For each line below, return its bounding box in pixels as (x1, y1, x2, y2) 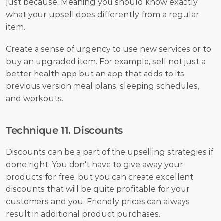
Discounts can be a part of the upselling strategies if (6, 147, 213, 157)
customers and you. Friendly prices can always (6, 196, 190, 206)
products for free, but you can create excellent (6, 172, 193, 182)
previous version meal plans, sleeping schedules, (6, 81, 199, 91)
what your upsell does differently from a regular (6, 9, 199, 19)
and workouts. (6, 93, 63, 103)
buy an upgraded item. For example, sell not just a (6, 56, 206, 66)
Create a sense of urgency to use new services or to (6, 44, 211, 54)
